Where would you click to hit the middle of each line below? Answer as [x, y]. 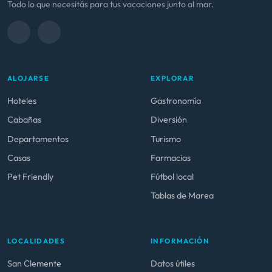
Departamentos [38, 139]
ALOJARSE [29, 78]
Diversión [169, 120]
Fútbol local [172, 176]
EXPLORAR [173, 78]
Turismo [166, 139]
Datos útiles [173, 264]
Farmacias [171, 158]
